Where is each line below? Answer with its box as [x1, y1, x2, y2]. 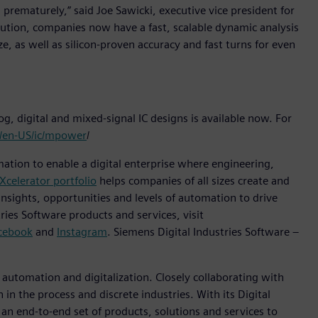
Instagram [57, 225, 107, 239]
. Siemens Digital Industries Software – [107, 225, 299, 239]
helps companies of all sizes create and [97, 174, 290, 188]
